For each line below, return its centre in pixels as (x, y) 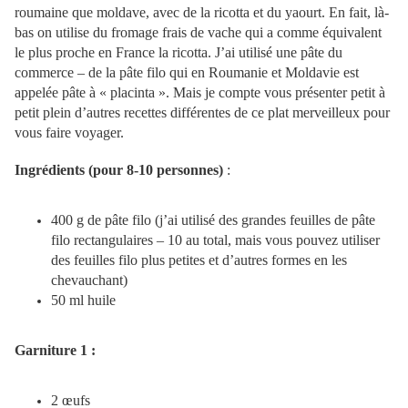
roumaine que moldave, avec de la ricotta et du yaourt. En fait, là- (202, 13)
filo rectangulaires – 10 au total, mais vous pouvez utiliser (215, 240)
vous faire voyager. (69, 133)
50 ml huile (83, 301)
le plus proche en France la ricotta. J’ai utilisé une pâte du (178, 53)
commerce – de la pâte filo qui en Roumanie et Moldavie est (187, 73)
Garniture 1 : (55, 351)
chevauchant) (89, 280)
